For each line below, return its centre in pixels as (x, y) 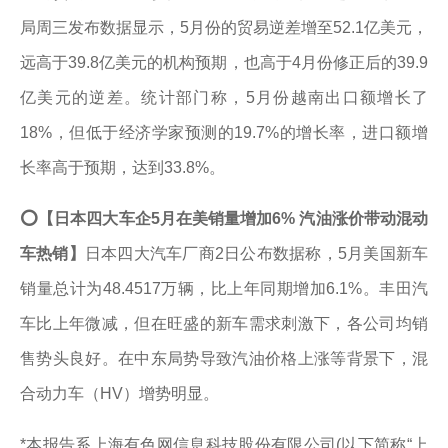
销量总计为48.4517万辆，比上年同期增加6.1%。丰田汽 (224, 288)
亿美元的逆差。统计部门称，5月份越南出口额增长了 (224, 97)
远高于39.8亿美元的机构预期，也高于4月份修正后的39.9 (224, 62)
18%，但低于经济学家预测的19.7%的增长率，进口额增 (224, 132)
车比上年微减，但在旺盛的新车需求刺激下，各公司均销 (224, 323)
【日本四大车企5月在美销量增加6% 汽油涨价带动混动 (233, 218)
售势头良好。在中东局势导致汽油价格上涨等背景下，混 (224, 358)
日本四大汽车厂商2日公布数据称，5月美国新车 (256, 253)
